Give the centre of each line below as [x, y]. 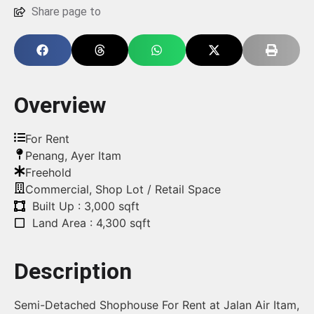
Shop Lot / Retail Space [158, 189]
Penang [45, 155]
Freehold [48, 172]
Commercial [57, 189]
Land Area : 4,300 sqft [91, 223]
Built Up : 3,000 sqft [86, 206]
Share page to [66, 11]
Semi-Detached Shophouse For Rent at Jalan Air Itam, [157, 305]
